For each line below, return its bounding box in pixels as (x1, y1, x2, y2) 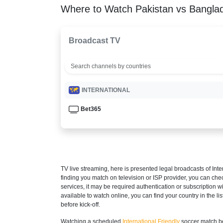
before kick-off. (61, 201, 100, 208)
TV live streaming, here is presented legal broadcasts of (61, 165, 212, 172)
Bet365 (81, 105, 101, 112)
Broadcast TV (69, 36, 120, 45)
